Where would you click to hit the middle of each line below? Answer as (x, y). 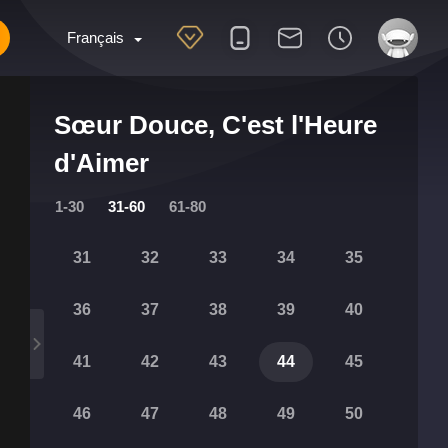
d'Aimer (101, 163)
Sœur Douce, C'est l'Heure (215, 125)
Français (95, 37)
